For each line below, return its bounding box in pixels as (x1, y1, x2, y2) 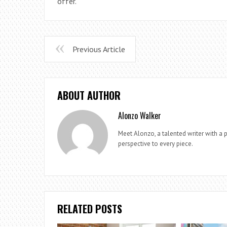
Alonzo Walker (118, 109, 161, 122)
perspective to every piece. (118, 139, 193, 148)
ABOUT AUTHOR (57, 87, 121, 103)
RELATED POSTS (57, 201, 122, 216)
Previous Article (72, 44, 125, 54)
